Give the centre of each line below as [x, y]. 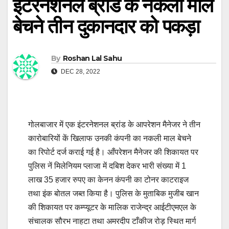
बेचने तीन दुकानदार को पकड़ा [106, 27]
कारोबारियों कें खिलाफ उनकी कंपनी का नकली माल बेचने [110, 138]
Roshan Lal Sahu [92, 58]
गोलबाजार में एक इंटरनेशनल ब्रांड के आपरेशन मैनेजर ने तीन [114, 124]
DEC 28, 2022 [80, 71]
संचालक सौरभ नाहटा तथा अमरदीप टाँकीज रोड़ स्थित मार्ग [112, 221]
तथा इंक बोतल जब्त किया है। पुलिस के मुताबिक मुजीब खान [113, 193]
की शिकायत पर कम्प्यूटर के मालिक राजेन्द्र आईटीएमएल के [112, 207]
